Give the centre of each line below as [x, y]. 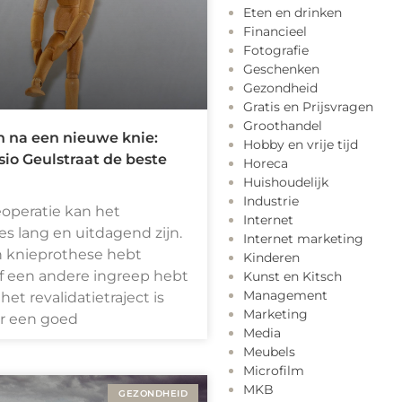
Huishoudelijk [286, 183]
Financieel [275, 32]
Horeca [266, 164]
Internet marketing [303, 239]
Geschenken [281, 70]
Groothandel [283, 126]
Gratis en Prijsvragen [308, 107]
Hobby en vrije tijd [301, 145]
